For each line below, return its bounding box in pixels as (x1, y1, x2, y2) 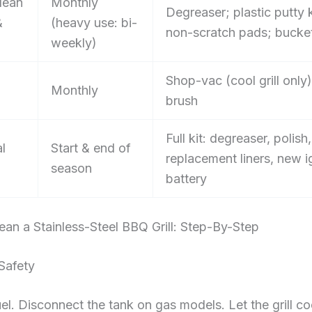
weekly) (51, 36, 97, 51)
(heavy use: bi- (51, 15, 137, 31)
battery (166, 171, 207, 187)
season (51, 161, 92, 176)
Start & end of (51, 141, 131, 156)
